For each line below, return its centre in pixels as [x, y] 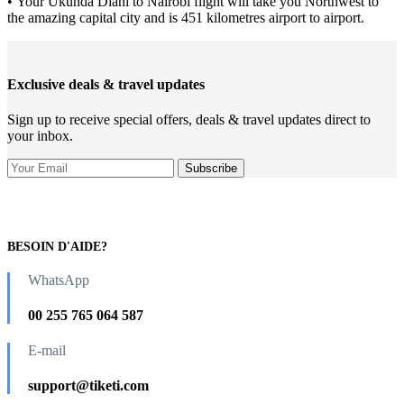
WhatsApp [59, 280]
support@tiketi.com [88, 386]
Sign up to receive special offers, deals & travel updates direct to [189, 119]
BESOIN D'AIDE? [57, 246]
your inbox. [40, 136]
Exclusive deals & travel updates [106, 84]
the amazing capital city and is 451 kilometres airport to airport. [186, 18]
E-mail [47, 351]
